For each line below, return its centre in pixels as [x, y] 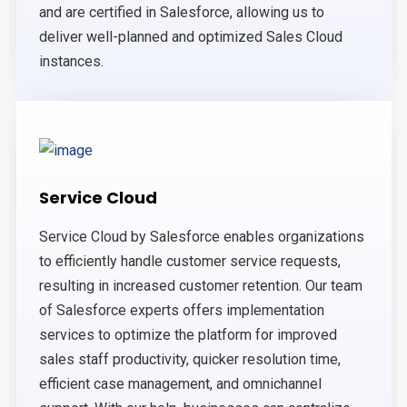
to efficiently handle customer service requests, [190, 262]
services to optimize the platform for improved [188, 335]
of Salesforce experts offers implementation [182, 311]
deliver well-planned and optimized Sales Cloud [191, 37]
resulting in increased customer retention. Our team [201, 286]
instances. [71, 62]
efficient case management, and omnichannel [180, 384]
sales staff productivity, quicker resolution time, [190, 360]
